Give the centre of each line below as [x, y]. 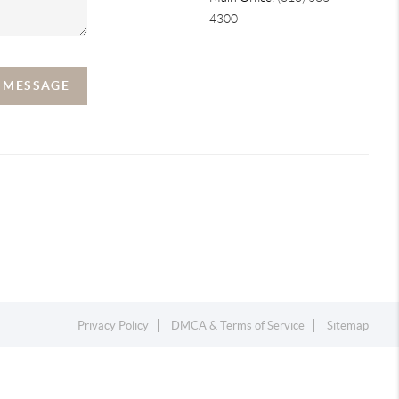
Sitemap [348, 325]
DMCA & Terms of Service [238, 325]
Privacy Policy [114, 325]
